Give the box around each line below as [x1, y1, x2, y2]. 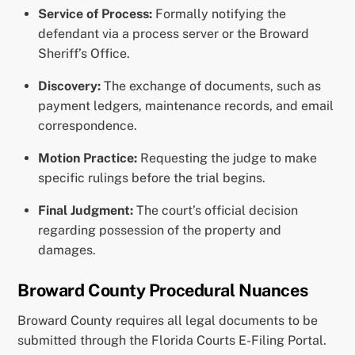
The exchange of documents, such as [101, 78, 321, 94]
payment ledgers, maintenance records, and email [38, 98, 334, 114]
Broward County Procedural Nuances [17, 279, 308, 300]
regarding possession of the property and [38, 223, 281, 239]
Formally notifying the [152, 6, 286, 22]
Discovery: [38, 78, 101, 94]
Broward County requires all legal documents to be [17, 312, 319, 328]
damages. [38, 242, 96, 258]
